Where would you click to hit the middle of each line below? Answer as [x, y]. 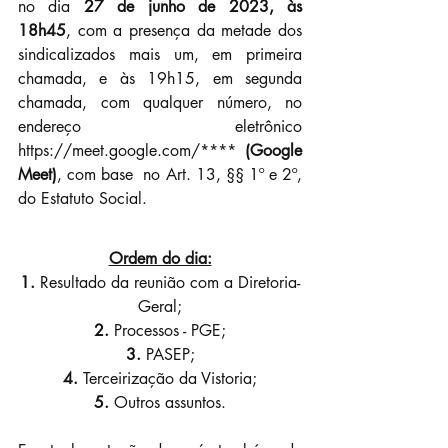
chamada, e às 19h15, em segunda [160, 79]
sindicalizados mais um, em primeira [160, 55]
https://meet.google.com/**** [131, 151]
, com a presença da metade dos [184, 31]
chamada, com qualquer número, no [160, 103]
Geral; [160, 307]
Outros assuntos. [170, 403]
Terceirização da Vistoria [167, 379]
